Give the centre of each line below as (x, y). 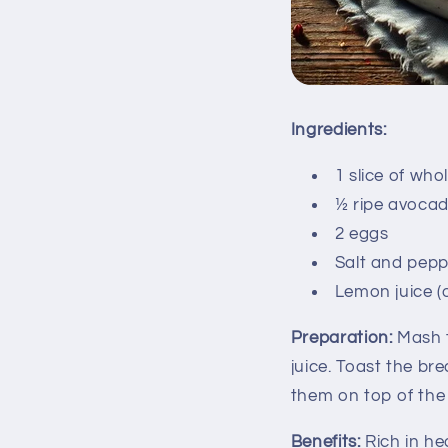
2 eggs (361, 233)
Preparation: (341, 337)
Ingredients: (338, 130)
